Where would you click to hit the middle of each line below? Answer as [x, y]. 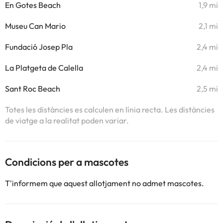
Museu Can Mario [35, 26]
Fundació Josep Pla [39, 47]
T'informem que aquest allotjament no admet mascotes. [105, 183]
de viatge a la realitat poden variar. [67, 120]
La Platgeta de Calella [44, 68]
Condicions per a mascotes [67, 162]
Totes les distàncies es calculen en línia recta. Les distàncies [110, 110]
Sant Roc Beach [33, 89]
